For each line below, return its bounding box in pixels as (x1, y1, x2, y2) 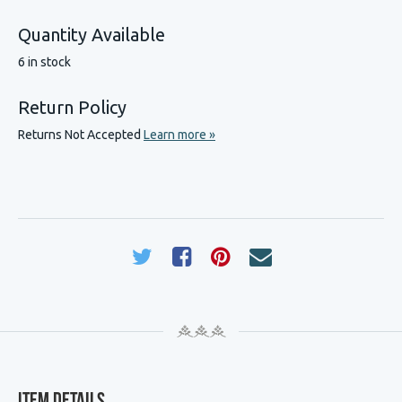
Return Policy (18, 97, 127, 118)
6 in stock (18, 55, 71, 69)
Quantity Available (18, 24, 165, 45)
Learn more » (144, 127, 215, 142)
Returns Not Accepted (18, 127, 144, 142)
